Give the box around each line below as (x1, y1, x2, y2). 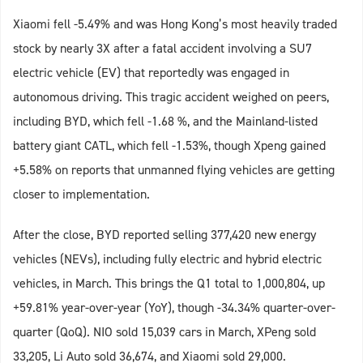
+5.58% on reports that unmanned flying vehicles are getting (13, 161, 335, 179)
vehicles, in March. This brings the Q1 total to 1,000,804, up (13, 275, 325, 293)
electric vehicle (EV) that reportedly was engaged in (13, 64, 289, 82)
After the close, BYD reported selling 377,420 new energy (13, 226, 316, 244)
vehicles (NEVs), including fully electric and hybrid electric (13, 250, 322, 268)
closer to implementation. (13, 186, 150, 203)
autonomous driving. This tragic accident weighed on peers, (13, 88, 329, 106)
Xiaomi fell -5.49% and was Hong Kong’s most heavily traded (13, 15, 337, 33)
